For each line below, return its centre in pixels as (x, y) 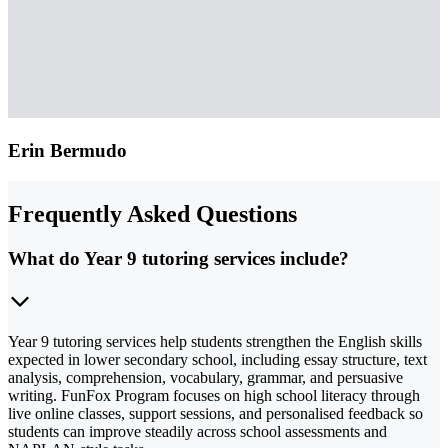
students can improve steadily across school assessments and (197, 431)
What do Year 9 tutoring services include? (178, 258)
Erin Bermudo (67, 151)
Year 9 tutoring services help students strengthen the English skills (215, 341)
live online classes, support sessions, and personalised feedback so (215, 413)
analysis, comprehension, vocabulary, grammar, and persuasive (205, 377)
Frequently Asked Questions (152, 214)
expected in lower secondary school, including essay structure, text (217, 359)
